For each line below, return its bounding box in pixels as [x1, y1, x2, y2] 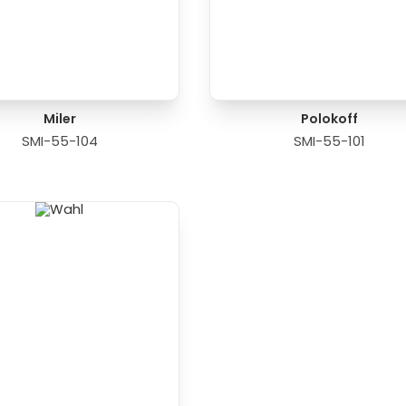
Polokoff [300, 110, 358, 128]
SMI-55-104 [21, 131, 98, 150]
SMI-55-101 [293, 131, 365, 150]
